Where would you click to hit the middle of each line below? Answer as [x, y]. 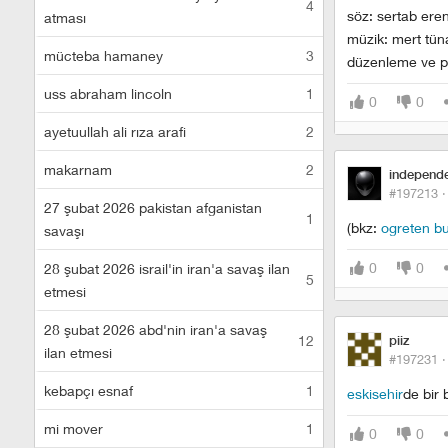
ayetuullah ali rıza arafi [115, 131]
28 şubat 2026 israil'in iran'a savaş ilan [167, 268]
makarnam [78, 169]
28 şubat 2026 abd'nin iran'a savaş [155, 329]
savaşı [64, 230]
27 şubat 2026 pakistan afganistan [153, 207]
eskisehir [375, 393]
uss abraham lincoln [108, 93]
